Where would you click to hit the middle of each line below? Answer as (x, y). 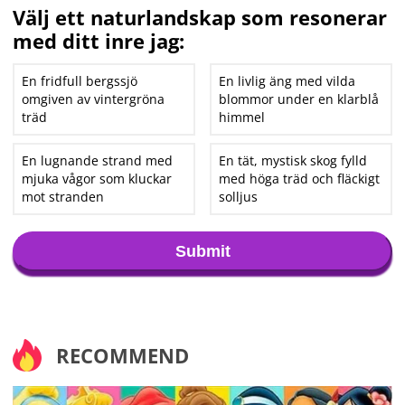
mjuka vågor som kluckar (97, 179)
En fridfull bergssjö (80, 81)
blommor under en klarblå (299, 99)
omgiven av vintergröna (93, 99)
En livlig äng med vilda (287, 81)
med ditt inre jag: (99, 41)
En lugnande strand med (97, 160)
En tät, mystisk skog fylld (293, 160)
